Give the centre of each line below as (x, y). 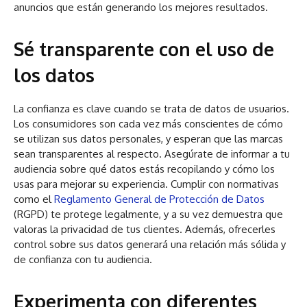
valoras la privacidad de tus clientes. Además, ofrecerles (145, 230)
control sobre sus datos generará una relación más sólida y (150, 245)
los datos (54, 75)
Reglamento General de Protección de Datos (159, 199)
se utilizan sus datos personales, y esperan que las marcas (148, 139)
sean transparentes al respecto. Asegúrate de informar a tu (152, 154)
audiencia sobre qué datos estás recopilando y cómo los (144, 169)
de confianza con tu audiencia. (83, 260)
